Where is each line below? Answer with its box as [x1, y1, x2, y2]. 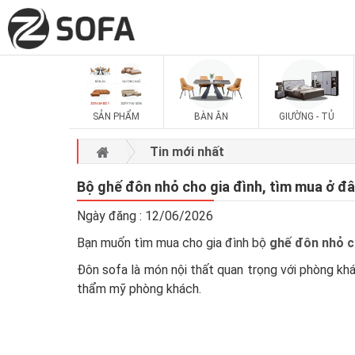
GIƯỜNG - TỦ [278, 111, 334, 123]
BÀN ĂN [194, 111, 228, 123]
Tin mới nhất [150, 144, 224, 159]
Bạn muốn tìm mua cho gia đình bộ [77, 235, 269, 250]
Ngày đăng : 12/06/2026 [77, 208, 213, 223]
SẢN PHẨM [93, 111, 139, 123]
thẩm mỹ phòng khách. [77, 281, 201, 296]
